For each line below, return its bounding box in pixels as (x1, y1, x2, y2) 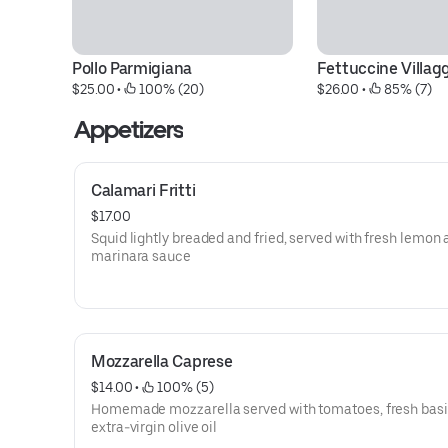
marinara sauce (91, 248, 191, 264)
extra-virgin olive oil (91, 419, 218, 435)
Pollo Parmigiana (72, 59, 192, 78)
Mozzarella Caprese (91, 352, 233, 371)
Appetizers (74, 115, 184, 144)
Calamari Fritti (91, 181, 196, 200)
